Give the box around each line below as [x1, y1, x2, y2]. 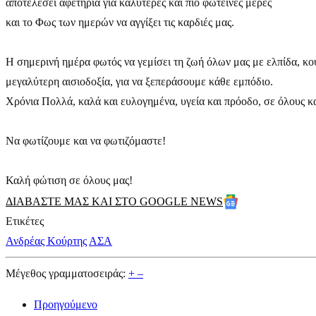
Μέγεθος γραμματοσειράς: [6, 267, 126, 279]
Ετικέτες [6, 215, 44, 227]
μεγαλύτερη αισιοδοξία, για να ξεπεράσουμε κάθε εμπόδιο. [6, 75, 273, 87]
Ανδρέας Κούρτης [6, 235, 87, 247]
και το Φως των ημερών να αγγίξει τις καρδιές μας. [6, 16, 234, 28]
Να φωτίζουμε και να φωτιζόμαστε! [6, 135, 166, 147]
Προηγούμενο [34, 298, 97, 310]
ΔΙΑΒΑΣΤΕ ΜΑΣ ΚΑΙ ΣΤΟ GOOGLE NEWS [6, 195, 223, 207]
